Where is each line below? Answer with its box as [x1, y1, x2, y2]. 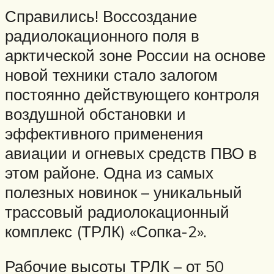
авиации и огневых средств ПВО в [5, 143, 257, 163]
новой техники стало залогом [5, 64, 218, 84]
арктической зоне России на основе [5, 45, 265, 65]
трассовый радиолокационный [5, 201, 229, 221]
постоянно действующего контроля [5, 84, 259, 104]
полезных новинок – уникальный [5, 182, 242, 202]
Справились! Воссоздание [5, 6, 197, 26]
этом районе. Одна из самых [5, 162, 213, 182]
